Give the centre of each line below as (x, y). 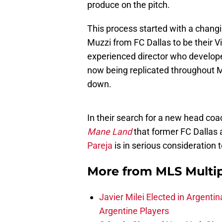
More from (121, 171)
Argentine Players (134, 211)
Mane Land (110, 132)
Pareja (100, 146)
